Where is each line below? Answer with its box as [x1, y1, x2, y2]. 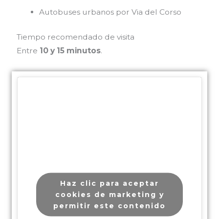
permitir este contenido [53, 201, 166, 210]
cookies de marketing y [55, 190, 164, 199]
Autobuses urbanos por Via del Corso [39, 7, 182, 17]
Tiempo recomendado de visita [16, 32, 134, 42]
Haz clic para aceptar [60, 178, 159, 188]
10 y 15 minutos [39, 45, 101, 55]
